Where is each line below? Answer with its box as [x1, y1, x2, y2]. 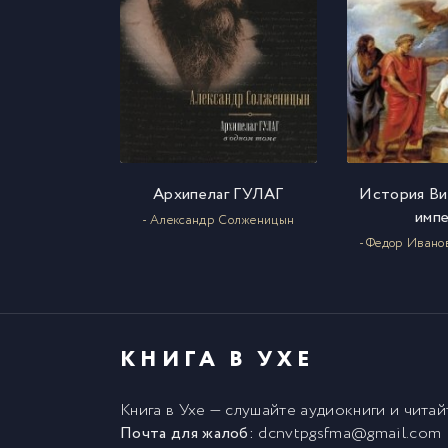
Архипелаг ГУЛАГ [152, 183, 284, 207]
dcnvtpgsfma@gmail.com [254, 422, 442, 446]
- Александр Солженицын [142, 211, 295, 231]
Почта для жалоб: [120, 422, 255, 446]
